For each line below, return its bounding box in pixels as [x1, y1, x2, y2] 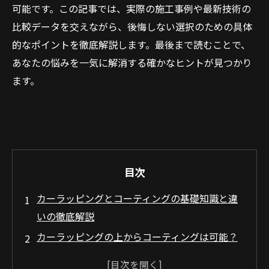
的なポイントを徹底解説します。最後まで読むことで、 [12, 37, 250, 52]
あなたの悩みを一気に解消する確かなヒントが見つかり [12, 55, 252, 70]
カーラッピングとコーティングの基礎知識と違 [37, 191, 238, 205]
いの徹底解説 [37, 209, 94, 223]
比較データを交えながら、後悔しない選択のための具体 [12, 19, 252, 34]
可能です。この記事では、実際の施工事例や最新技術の [12, 1, 251, 16]
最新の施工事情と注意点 [37, 247, 142, 262]
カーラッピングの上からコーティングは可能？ [37, 229, 238, 244]
